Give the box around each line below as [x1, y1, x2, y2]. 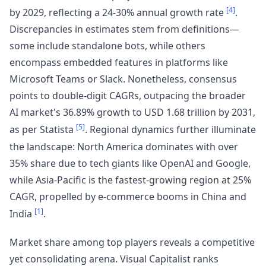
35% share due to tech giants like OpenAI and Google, [9, 156, 251, 170]
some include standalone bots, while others [9, 39, 205, 53]
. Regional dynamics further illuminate [85, 123, 256, 137]
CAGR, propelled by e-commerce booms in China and [9, 189, 246, 203]
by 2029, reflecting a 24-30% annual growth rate [9, 6, 226, 20]
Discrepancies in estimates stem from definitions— [9, 23, 239, 36]
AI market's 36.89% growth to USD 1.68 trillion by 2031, [9, 106, 255, 119]
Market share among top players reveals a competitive [9, 236, 255, 249]
